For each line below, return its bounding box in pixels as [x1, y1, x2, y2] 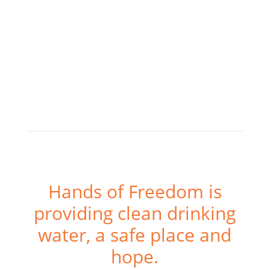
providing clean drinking [34, 201, 236, 225]
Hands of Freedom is [48, 179, 222, 204]
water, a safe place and [38, 222, 232, 247]
